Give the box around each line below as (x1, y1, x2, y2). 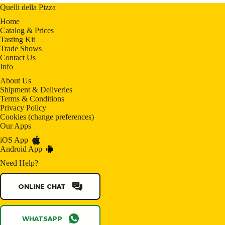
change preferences (31, 113, 91, 121)
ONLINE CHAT (18, 182, 66, 190)
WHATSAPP (22, 214, 62, 222)
